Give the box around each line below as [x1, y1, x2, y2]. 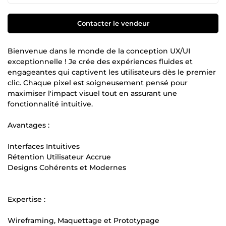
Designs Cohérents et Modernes [8, 162, 126, 172]
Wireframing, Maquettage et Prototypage [8, 215, 159, 225]
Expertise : [8, 194, 45, 204]
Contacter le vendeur [77, 19, 149, 27]
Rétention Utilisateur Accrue [8, 152, 111, 161]
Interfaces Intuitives [8, 141, 80, 151]
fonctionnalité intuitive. [8, 99, 93, 108]
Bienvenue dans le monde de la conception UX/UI [8, 46, 190, 55]
